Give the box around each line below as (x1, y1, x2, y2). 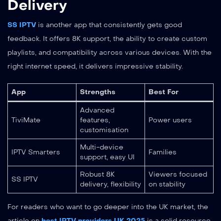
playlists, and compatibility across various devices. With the (7, 48, 212, 57)
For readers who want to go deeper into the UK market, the (7, 202, 208, 211)
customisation (80, 125, 128, 134)
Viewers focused (148, 170, 207, 179)
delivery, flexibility (80, 180, 141, 188)
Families (148, 147, 177, 156)
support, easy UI (80, 152, 135, 161)
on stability (148, 180, 185, 188)
